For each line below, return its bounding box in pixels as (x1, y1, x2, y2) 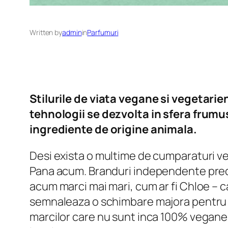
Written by (30, 27, 62, 38)
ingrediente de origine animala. (30, 122, 197, 137)
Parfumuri (87, 27, 119, 38)
